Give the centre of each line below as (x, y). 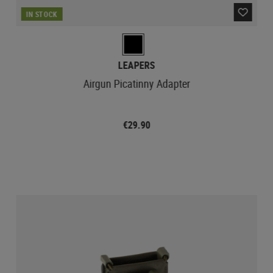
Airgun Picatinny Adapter (136, 83)
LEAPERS (136, 65)
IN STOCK (42, 14)
